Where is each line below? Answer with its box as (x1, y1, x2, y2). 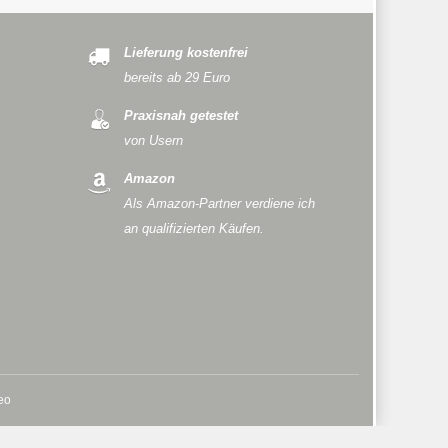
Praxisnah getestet (123, 108, 238, 123)
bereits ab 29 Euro (123, 71, 230, 86)
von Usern (123, 133, 183, 148)
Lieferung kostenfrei (123, 46, 248, 61)
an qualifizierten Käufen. (123, 221, 264, 236)
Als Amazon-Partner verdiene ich (123, 196, 315, 211)
